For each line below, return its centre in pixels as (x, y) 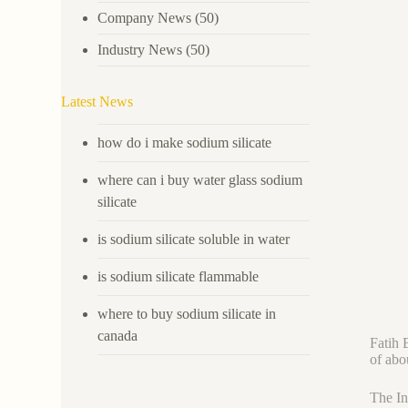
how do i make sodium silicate (185, 142)
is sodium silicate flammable (178, 276)
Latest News (97, 101)
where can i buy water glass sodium (200, 179)
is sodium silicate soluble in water (194, 239)
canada (118, 335)
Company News (145, 17)
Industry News (140, 49)
